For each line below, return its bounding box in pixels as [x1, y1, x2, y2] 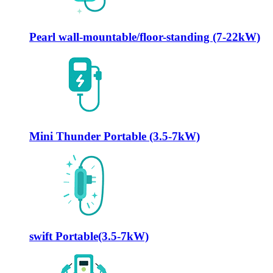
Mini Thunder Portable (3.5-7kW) [29, 130, 200, 143]
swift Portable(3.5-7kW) [29, 229, 149, 243]
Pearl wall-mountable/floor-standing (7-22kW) [29, 30, 260, 43]
